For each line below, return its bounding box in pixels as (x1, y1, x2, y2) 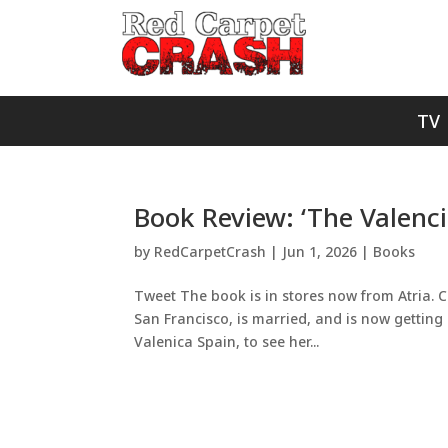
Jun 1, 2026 (282, 242, 358, 261)
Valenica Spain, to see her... (134, 332, 320, 351)
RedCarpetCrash (154, 242, 267, 261)
